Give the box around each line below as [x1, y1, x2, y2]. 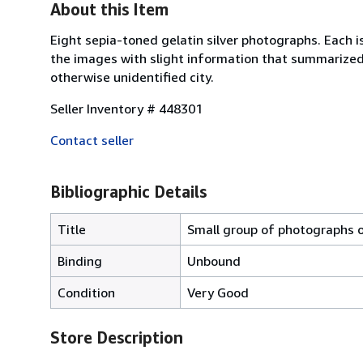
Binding [58, 252, 102, 269]
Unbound [187, 252, 241, 269]
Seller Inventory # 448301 [50, 100, 203, 117]
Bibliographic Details [50, 181, 207, 201]
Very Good [187, 284, 249, 301]
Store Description [50, 327, 183, 347]
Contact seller [50, 131, 134, 148]
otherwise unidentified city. [50, 68, 214, 85]
